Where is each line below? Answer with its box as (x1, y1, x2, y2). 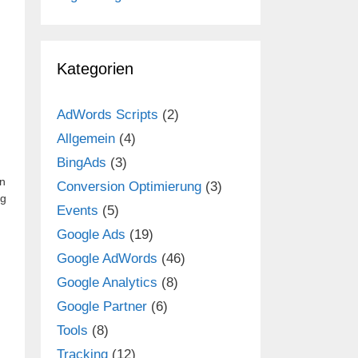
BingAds (57, 155, 106, 171)
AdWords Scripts (57, 107, 158, 123)
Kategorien (57, 60, 133, 78)
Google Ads (57, 227, 125, 243)
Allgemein (57, 131, 115, 147)
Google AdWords (57, 251, 157, 267)
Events (57, 203, 98, 219)
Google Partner (57, 299, 147, 315)
